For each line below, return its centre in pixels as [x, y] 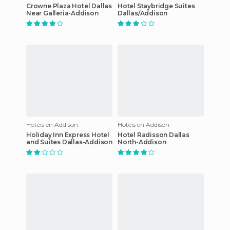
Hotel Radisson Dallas [154, 135]
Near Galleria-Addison [62, 13]
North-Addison [142, 142]
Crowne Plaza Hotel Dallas [69, 6]
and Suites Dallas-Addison [69, 142]
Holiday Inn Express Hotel [68, 135]
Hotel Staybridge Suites [156, 6]
